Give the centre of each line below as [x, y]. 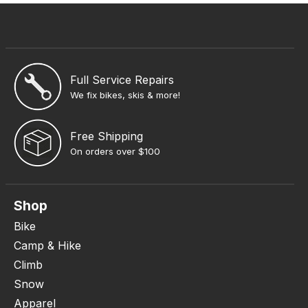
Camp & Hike [47, 246]
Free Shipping [107, 136]
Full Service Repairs [122, 79]
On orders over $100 [115, 151]
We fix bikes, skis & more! [125, 95]
